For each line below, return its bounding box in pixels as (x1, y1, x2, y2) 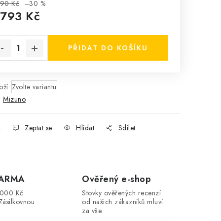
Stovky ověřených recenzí (82, 188, 161, 198)
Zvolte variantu (12, 82, 57, 92)
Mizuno (3, 94, 26, 104)
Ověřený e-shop (82, 173, 151, 185)
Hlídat (76, 123, 94, 133)
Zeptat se (25, 123, 52, 133)
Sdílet (118, 123, 136, 133)
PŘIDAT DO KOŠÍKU (68, 43, 148, 53)
